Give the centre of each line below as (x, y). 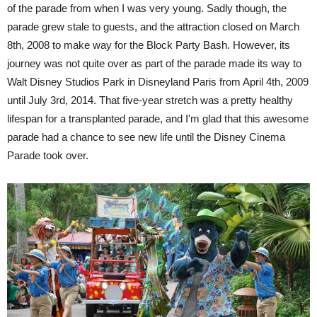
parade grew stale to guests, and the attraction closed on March (153, 27)
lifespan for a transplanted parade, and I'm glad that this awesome (158, 119)
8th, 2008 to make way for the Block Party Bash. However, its (149, 45)
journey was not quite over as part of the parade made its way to (154, 63)
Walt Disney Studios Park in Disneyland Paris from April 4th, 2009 (158, 82)
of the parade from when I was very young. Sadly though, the (147, 8)
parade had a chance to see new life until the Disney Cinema (146, 137)
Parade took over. (48, 155)
